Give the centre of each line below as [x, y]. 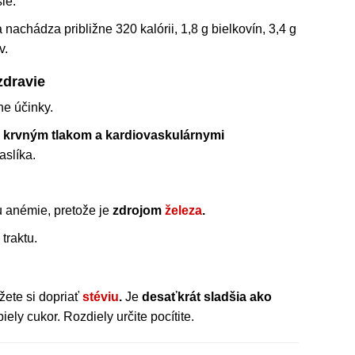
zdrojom [139, 210]
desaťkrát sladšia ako [207, 296]
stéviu [101, 296]
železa [183, 210]
